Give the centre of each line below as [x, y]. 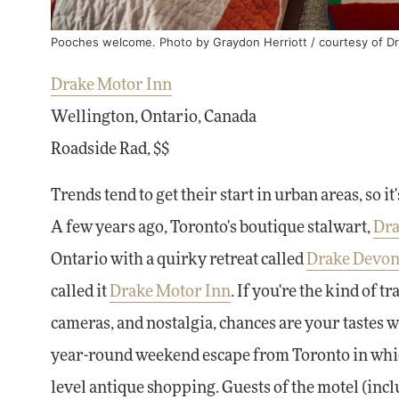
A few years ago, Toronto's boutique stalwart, [212, 228]
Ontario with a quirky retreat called [179, 260]
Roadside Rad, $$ [110, 150]
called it [80, 292]
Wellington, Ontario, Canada [154, 118]
